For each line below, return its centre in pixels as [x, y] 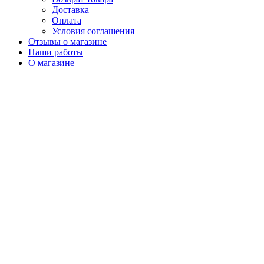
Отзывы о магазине [67, 42]
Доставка [70, 10]
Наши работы [56, 52]
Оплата [67, 20]
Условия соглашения [93, 31]
